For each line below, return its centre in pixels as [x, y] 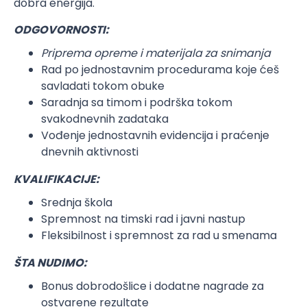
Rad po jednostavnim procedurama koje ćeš [160, 70]
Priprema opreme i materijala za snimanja [156, 53]
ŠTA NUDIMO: [50, 263]
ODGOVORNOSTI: [61, 30]
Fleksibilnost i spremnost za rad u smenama [159, 235]
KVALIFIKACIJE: [57, 179]
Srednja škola [77, 202]
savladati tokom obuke [103, 86]
